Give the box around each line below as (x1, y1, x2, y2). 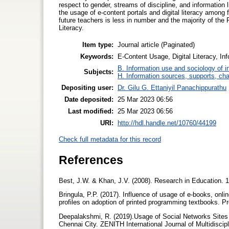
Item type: (82, 40, 113, 49)
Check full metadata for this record (59, 135, 161, 144)
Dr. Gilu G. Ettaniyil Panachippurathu (118, 83, 226, 91)
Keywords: (80, 52, 113, 60)
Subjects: (84, 67, 113, 76)
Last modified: (68, 107, 113, 115)
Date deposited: (64, 95, 113, 103)
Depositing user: (61, 83, 113, 91)
